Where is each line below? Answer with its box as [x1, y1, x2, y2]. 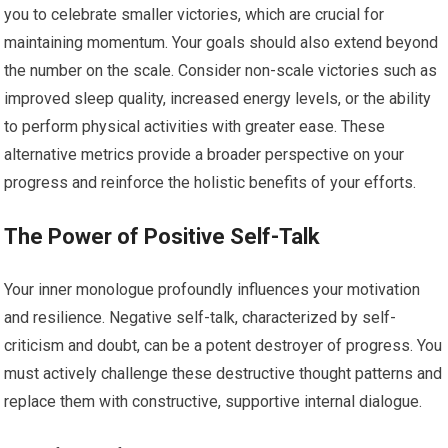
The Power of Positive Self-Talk [4, 224, 321, 249]
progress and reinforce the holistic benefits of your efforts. [4, 173, 417, 192]
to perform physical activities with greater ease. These [4, 117, 386, 136]
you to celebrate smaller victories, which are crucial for [4, 5, 385, 24]
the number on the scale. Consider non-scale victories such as [4, 61, 438, 80]
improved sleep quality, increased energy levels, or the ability [4, 89, 432, 108]
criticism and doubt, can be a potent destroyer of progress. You [4, 336, 443, 355]
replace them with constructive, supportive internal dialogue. [4, 392, 423, 411]
